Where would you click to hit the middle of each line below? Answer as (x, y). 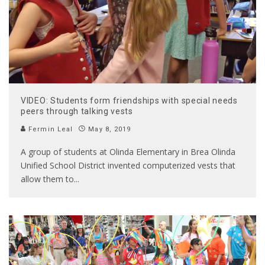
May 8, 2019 (110, 130)
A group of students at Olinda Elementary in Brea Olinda (128, 152)
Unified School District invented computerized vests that (128, 166)
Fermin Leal (50, 130)
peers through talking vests (77, 112)
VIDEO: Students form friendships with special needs (129, 101)
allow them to (47, 179)
